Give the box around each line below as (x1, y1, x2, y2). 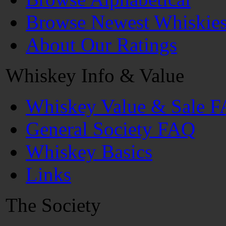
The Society (6, 194, 101, 216)
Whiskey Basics (26, 141, 152, 162)
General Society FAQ (26, 118, 195, 140)
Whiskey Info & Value (6, 65, 184, 86)
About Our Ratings (26, 34, 177, 55)
